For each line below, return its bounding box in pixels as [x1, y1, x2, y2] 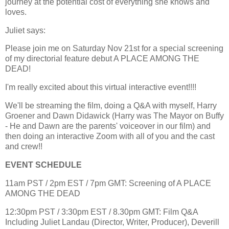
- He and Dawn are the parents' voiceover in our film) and [5, 122, 211, 131]
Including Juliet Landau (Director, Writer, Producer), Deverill [5, 217, 219, 226]
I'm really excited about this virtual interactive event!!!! [5, 83, 196, 92]
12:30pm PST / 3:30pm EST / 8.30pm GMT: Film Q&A [5, 207, 198, 216]
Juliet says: [5, 26, 45, 35]
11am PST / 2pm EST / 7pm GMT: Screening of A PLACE [5, 178, 211, 188]
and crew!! [5, 142, 42, 151]
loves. [5, 7, 27, 16]
